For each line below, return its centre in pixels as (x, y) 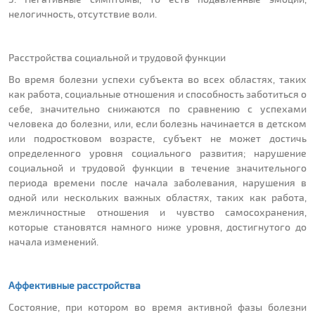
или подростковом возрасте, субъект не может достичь (157, 139)
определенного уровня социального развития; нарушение (157, 153)
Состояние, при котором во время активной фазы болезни (157, 307)
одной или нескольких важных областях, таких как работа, (157, 198)
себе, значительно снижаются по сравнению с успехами (157, 109)
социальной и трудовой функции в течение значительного (157, 168)
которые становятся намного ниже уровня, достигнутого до (157, 227)
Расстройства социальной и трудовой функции (118, 58)
